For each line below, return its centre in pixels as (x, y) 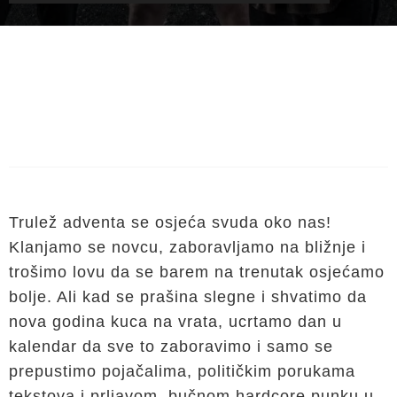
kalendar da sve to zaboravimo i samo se (171, 346)
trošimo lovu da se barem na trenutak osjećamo (197, 272)
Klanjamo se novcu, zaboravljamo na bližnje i (187, 247)
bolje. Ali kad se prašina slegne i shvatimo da (188, 297)
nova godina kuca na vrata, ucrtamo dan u (175, 322)
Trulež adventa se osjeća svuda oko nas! (170, 222)
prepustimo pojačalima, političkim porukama (182, 371)
